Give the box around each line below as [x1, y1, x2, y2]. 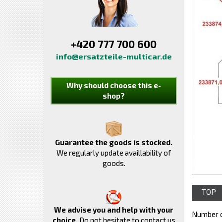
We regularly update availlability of [56, 148, 171, 157]
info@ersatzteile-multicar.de [55, 52, 172, 61]
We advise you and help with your [54, 205, 173, 214]
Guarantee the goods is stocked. [55, 138, 172, 147]
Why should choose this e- [66, 81, 161, 90]
